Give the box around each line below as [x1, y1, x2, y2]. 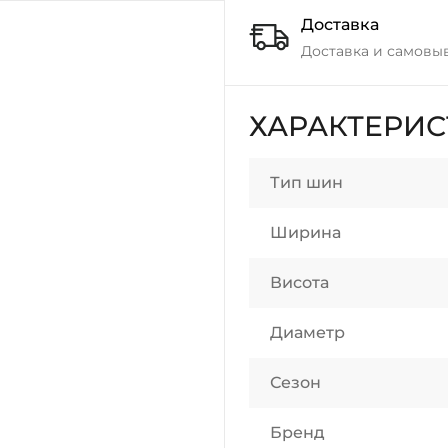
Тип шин [270, 173, 343, 192]
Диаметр [270, 323, 345, 342]
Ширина [270, 223, 341, 242]
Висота [270, 273, 329, 292]
